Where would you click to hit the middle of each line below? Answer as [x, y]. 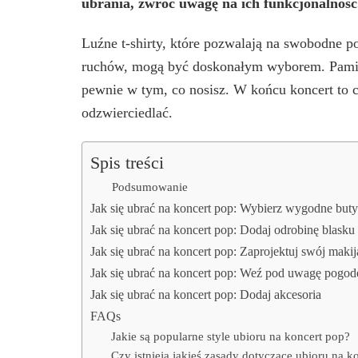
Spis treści [127, 163]
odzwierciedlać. [127, 113]
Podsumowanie [150, 187]
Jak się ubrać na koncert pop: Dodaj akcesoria [206, 295]
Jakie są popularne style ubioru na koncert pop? [230, 337]
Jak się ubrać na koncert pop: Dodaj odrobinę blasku [223, 231]
